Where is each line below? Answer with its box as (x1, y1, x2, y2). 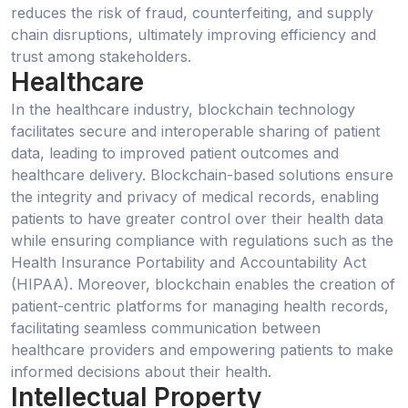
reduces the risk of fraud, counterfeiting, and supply (11, 4, 373, 23)
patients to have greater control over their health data (11, 209, 383, 228)
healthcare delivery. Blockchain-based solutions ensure (11, 165, 393, 184)
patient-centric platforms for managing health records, (11, 296, 389, 315)
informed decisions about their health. (11, 362, 271, 381)
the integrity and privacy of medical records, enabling (11, 187, 379, 206)
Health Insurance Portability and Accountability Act (11, 252, 366, 271)
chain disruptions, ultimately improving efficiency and (11, 25, 376, 45)
